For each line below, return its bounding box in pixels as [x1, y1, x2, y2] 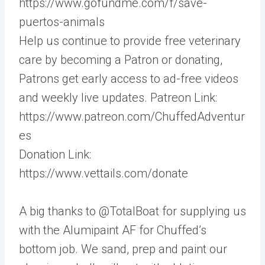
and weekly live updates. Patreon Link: [19, 90, 217, 105]
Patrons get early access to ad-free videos [19, 71, 238, 86]
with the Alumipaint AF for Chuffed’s [19, 222, 206, 237]
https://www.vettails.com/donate [19, 166, 188, 180]
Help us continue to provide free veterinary [19, 33, 241, 48]
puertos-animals [19, 14, 105, 29]
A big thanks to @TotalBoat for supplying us [19, 203, 246, 218]
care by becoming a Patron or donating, [19, 52, 222, 67]
